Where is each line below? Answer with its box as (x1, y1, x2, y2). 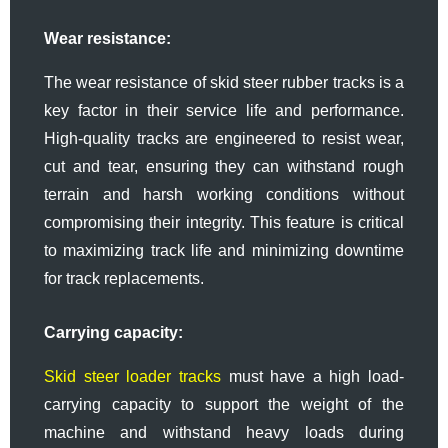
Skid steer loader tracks (44, 367, 229, 385)
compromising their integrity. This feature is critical (44, 213, 404, 231)
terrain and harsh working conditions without (44, 185, 404, 203)
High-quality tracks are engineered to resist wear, (44, 129, 404, 147)
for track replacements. (44, 269, 204, 287)
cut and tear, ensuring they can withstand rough (44, 157, 404, 175)
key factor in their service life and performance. (44, 101, 404, 119)
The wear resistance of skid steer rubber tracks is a (44, 73, 404, 91)
